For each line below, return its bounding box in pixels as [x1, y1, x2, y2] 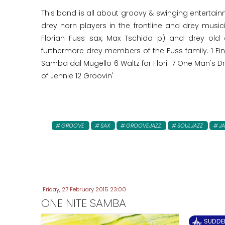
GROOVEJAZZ [126, 121, 161, 130]
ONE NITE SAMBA [41, 194, 126, 211]
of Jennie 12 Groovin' [41, 70, 114, 81]
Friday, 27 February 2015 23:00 [43, 185, 126, 193]
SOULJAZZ [177, 121, 203, 130]
